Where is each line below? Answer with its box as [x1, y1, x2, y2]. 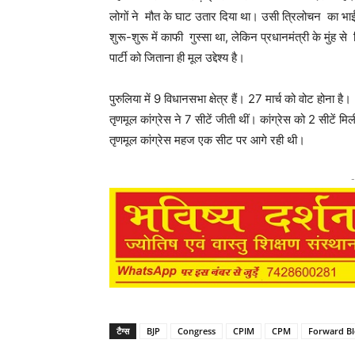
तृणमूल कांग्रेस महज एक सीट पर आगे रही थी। [109, 132, 305, 147]
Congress [177, 325, 216, 338]
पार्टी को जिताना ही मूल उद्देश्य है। [109, 50, 245, 65]
